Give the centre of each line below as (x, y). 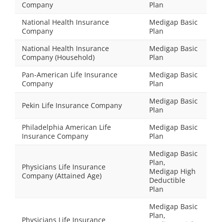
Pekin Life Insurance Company (72, 105)
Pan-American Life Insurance (70, 75)
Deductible (167, 180)
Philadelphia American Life (66, 127)
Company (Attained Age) (62, 176)
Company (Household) (58, 57)
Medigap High (172, 171)
